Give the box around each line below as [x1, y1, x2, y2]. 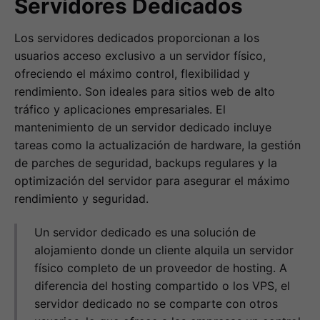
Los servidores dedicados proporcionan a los [14, 31, 259, 46]
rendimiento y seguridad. [14, 191, 149, 206]
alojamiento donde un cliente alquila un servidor [34, 243, 294, 258]
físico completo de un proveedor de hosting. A [34, 261, 287, 276]
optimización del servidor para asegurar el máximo [14, 174, 290, 189]
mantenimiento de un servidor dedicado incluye [14, 120, 271, 135]
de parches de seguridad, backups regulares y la [14, 156, 277, 171]
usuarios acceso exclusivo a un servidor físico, [14, 49, 266, 64]
